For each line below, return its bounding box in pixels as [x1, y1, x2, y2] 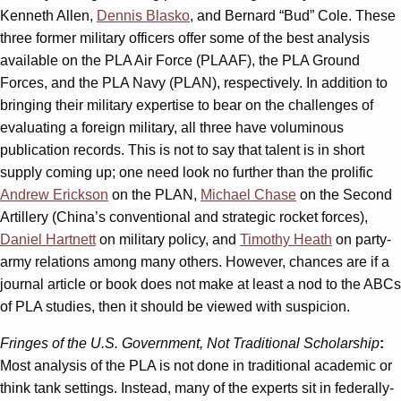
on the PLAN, [108, 187, 200, 203]
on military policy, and [96, 232, 240, 248]
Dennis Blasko [97, 8, 190, 24]
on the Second [296, 187, 392, 203]
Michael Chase [200, 187, 296, 203]
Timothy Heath [240, 232, 332, 248]
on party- [332, 232, 391, 248]
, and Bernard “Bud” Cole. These [190, 8, 396, 24]
